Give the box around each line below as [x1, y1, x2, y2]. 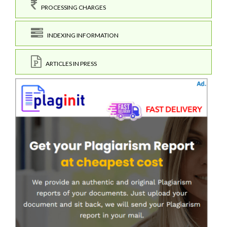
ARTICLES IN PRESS [42, 59, 97, 67]
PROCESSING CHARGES [37, 3, 106, 11]
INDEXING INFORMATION [43, 31, 119, 39]
